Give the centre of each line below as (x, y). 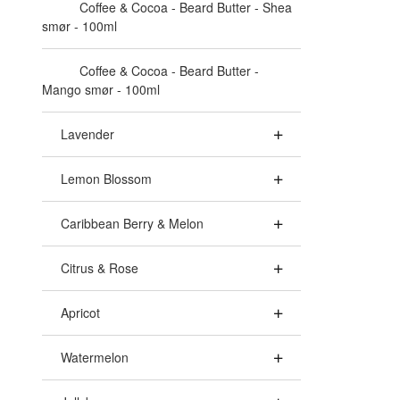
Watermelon (95, 357)
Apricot (80, 312)
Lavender (87, 134)
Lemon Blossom (106, 179)
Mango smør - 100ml (101, 89)
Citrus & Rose (100, 268)
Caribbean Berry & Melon (132, 223)
